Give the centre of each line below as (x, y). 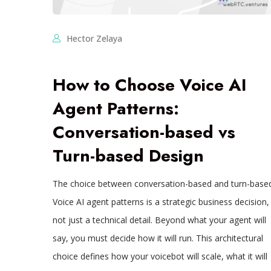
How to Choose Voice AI (149, 85)
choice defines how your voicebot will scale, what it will (160, 256)
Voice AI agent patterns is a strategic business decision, (161, 202)
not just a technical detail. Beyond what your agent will (159, 220)
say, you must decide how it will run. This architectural (158, 238)
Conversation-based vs (144, 132)
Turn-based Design (128, 156)
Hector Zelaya (94, 39)
